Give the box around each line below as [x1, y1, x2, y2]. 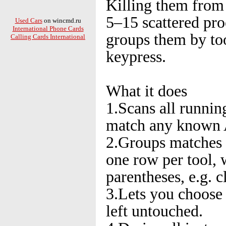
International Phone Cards [12, 25, 84, 32]
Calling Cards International [11, 33, 85, 40]
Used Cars [15, 17, 42, 24]
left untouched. [106, 202, 203, 220]
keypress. [106, 48, 166, 66]
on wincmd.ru [42, 17, 81, 24]
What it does [106, 82, 187, 100]
